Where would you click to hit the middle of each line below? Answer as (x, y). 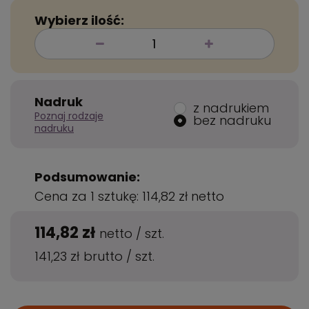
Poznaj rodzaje (69, 116)
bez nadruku (232, 120)
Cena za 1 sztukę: (88, 197)
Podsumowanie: (87, 177)
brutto (105, 257)
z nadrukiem (231, 108)
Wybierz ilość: (79, 21)
